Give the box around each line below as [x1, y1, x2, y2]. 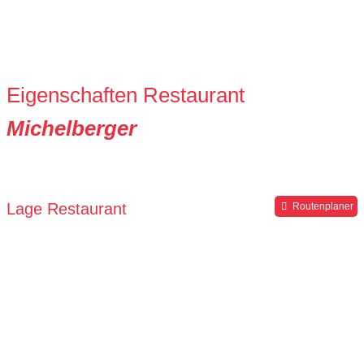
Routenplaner [289, 201, 353, 213]
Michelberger [6, 117, 136, 141]
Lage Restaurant [6, 200, 127, 219]
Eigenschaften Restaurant [6, 84, 245, 107]
